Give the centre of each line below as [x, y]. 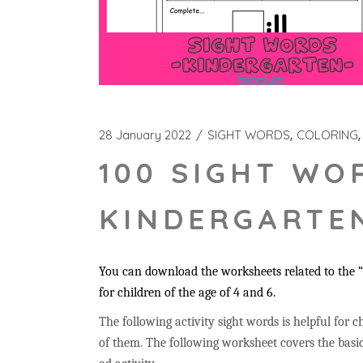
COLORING [327, 135]
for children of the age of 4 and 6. [187, 293]
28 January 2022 [145, 135]
